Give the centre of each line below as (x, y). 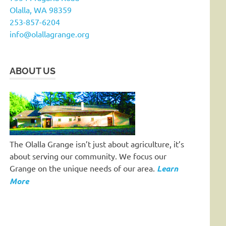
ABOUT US (33, 71)
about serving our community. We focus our (88, 156)
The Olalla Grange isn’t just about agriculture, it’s (97, 144)
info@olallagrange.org (50, 34)
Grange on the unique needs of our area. (83, 168)
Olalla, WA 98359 (41, 9)
